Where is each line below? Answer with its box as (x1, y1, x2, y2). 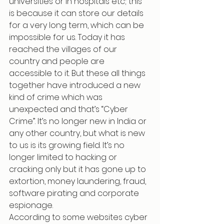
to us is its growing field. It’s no (9, 139, 126, 151)
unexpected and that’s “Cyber (9, 103, 130, 115)
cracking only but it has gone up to (9, 163, 148, 175)
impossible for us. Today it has (9, 31, 127, 43)
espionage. (9, 199, 53, 211)
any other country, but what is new (9, 127, 147, 139)
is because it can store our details (9, 7, 145, 19)
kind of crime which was (9, 91, 104, 103)
